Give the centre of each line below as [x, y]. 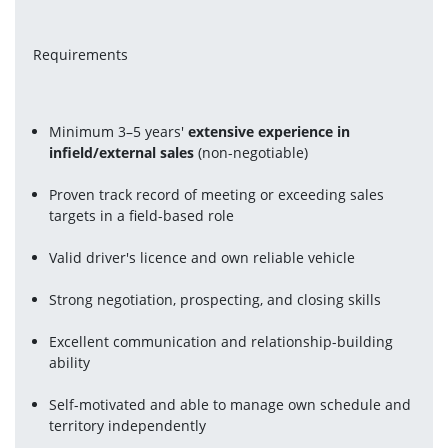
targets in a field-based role [142, 215]
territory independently [128, 425]
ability [70, 362]
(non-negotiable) [251, 152]
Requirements [80, 54]
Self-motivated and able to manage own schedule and [230, 404]
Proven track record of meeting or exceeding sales [217, 194]
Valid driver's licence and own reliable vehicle [202, 257]
